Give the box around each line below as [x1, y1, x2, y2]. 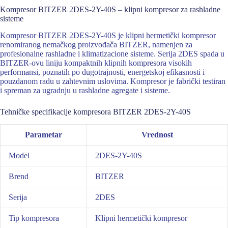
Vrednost [141, 130, 173, 139]
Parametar [25, 130, 62, 139]
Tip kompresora [9, 214, 59, 222]
